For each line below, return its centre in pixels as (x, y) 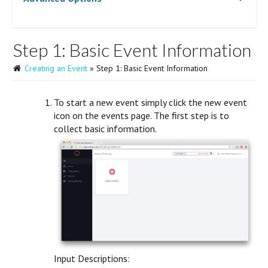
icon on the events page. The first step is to (141, 115)
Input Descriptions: (92, 259)
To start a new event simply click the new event (150, 102)
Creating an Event (56, 68)
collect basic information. (105, 129)
